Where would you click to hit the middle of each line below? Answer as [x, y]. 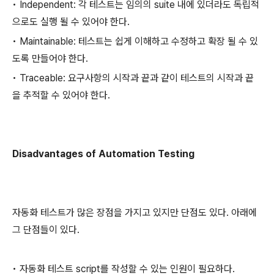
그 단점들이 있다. [46, 230]
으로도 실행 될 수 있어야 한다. [71, 22]
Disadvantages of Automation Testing [103, 154]
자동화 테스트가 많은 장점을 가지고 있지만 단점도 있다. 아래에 [135, 213]
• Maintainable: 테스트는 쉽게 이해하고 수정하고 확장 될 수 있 [135, 41]
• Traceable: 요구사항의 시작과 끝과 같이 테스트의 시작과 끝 [133, 78]
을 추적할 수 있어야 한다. [61, 95]
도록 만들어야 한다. [50, 58]
